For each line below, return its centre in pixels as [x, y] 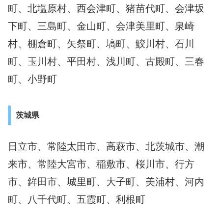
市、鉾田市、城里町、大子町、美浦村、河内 [106, 182]
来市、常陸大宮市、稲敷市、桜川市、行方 [101, 164]
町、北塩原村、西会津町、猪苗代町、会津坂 [106, 9]
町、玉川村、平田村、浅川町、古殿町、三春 [106, 62]
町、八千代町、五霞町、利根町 [77, 200]
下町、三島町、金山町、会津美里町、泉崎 [101, 26]
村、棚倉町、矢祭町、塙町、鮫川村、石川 [101, 44]
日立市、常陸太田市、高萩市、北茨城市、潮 [106, 147]
